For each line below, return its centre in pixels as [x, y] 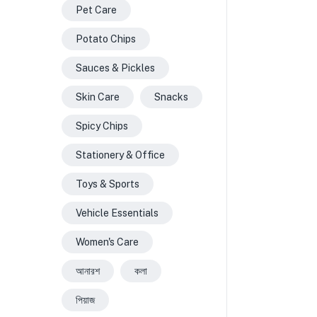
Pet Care [96, 10]
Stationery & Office [120, 155]
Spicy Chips [102, 126]
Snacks [171, 97]
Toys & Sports [108, 184]
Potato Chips [106, 39]
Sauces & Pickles [115, 68]
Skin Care [98, 97]
